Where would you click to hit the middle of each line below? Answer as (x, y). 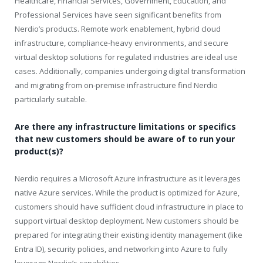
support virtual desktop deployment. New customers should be (127, 220)
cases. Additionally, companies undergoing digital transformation (130, 71)
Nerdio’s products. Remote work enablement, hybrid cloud (118, 28)
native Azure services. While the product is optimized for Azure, (127, 192)
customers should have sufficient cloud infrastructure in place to (129, 206)
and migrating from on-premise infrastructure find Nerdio (116, 85)
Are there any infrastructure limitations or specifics (125, 126)
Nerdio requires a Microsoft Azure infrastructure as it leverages (128, 178)
